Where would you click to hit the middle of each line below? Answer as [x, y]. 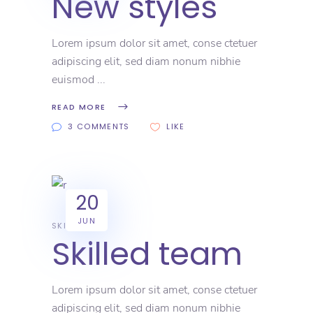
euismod [74, 79]
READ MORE [79, 107]
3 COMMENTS [99, 127]
